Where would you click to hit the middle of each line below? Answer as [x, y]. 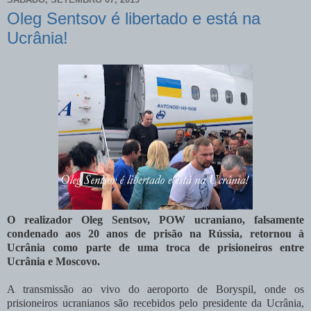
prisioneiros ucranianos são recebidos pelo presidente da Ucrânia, [155, 303]
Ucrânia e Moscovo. [53, 261]
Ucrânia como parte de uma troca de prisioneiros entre [155, 247]
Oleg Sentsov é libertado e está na [134, 19]
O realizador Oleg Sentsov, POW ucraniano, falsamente [155, 219]
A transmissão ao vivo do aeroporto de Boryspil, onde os [155, 289]
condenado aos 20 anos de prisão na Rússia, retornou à [155, 233]
